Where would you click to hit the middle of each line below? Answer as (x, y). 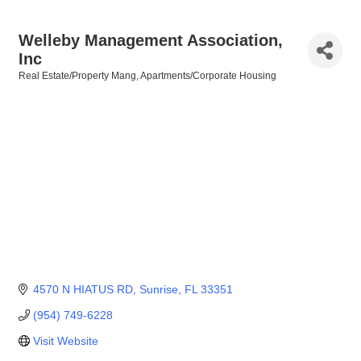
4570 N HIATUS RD (83, 290)
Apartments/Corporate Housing (208, 76)
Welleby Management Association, (151, 40)
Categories (43, 87)
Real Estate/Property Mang (77, 76)
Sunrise (158, 290)
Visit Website (65, 341)
